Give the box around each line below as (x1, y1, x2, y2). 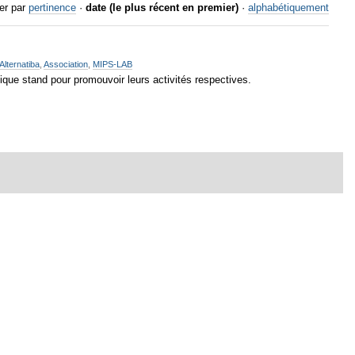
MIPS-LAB (93, 59, 133, 69)
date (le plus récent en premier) (85, 2, 239, 14)
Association (44, 59, 89, 69)
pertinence (28, 2, 76, 14)
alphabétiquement (247, 2, 329, 14)
